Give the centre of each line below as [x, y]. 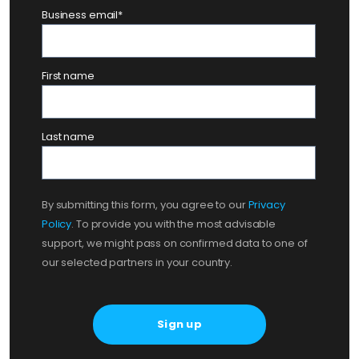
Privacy [266, 204]
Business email [80, 14]
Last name [68, 136]
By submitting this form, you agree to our [145, 204]
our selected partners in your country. [137, 262]
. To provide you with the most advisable [174, 224]
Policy [57, 224]
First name [68, 75]
